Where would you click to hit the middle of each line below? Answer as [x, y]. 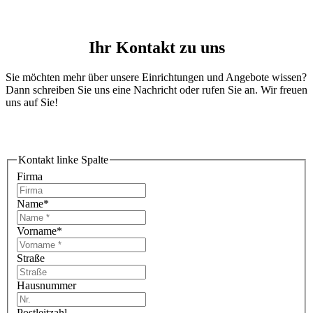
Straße [31, 258]
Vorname [37, 231]
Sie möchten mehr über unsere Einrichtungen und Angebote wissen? [156, 78]
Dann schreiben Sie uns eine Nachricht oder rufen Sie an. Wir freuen [156, 90]
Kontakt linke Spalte [63, 160]
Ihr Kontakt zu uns [156, 48]
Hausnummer [46, 285]
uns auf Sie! [32, 103]
